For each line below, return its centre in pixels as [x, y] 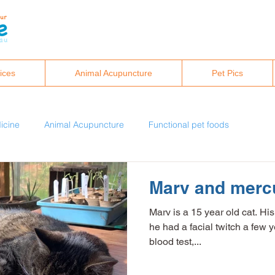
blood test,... [175, 242]
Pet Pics [227, 73]
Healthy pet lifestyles [112, 173]
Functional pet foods [189, 124]
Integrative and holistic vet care [89, 223]
